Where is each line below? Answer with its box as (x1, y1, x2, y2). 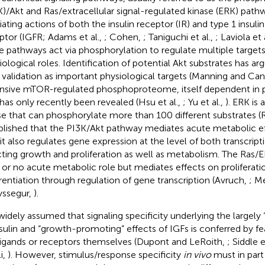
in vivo (183, 248, 211, 260)
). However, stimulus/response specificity (7, 248, 183, 260)
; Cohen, (104, 31, 143, 43)
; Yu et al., (182, 96, 225, 108)
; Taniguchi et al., (143, 31, 215, 43)
